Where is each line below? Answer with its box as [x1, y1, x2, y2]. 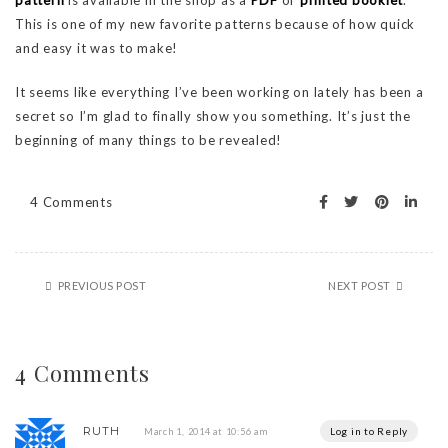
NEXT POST [328, 279, 391, 293]
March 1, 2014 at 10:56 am [143, 426, 268, 438]
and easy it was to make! [15, 40, 178, 57]
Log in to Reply [329, 425, 408, 438]
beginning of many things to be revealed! [15, 132, 282, 149]
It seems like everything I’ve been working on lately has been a [15, 84, 424, 101]
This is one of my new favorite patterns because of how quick [15, 16, 415, 33]
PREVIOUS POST [57, 279, 146, 293]
